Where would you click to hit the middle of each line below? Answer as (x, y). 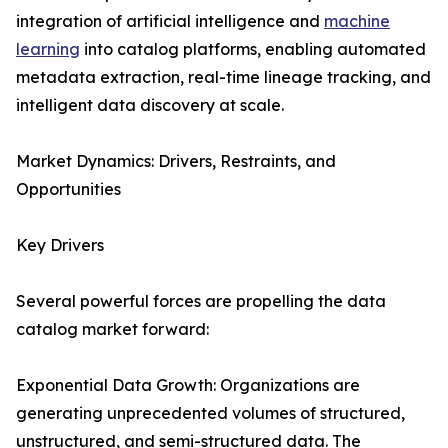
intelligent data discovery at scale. (150, 105)
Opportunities (68, 189)
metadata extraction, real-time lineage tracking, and (223, 77)
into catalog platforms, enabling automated (253, 49)
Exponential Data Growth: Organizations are (188, 385)
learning (48, 49)
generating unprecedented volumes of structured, (210, 413)
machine (357, 21)
